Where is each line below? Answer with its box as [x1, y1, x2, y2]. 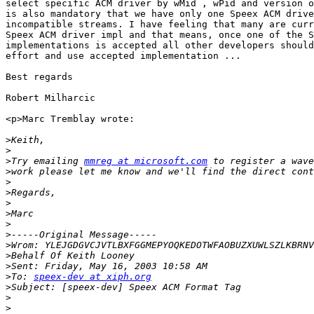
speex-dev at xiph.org [34, 271, 151, 282]
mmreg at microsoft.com [84, 156, 207, 167]
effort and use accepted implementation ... [6, 50, 241, 62]
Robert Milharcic [6, 93, 95, 104]
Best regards [6, 71, 73, 83]
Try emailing [11, 156, 84, 167]
